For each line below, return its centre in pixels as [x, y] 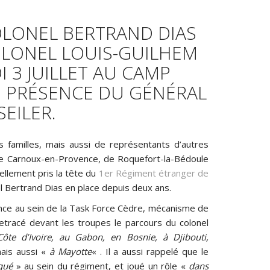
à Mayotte [70, 251]
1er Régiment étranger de [153, 173]
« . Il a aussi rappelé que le [150, 251]
